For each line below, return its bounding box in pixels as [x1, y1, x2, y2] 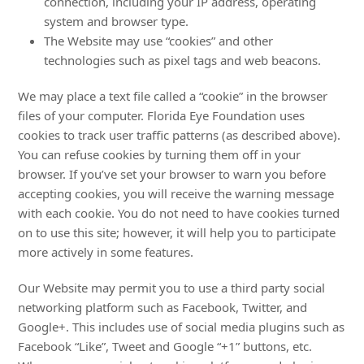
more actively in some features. [18, 244, 194, 260]
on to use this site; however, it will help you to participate [18, 224, 336, 240]
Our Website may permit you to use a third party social [18, 279, 326, 296]
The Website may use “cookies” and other [44, 32, 274, 49]
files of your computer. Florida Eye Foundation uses [18, 107, 305, 123]
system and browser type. [44, 13, 189, 29]
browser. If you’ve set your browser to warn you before [18, 166, 327, 182]
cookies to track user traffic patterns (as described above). [18, 127, 341, 143]
